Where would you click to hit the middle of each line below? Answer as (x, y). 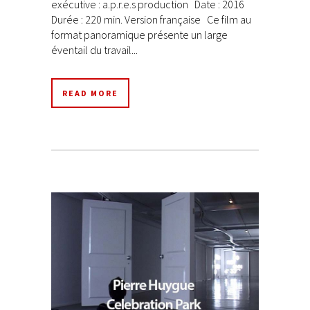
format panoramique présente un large (139, 35)
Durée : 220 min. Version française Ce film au (151, 20)
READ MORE (90, 93)
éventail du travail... (94, 50)
